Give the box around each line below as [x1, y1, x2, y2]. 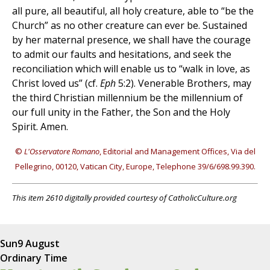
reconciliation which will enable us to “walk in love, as [12, 62, 250, 76]
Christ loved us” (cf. [12, 77, 100, 90]
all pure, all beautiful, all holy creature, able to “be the [12, 4, 254, 18]
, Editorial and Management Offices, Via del [99, 146, 256, 157]
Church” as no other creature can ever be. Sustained [12, 19, 247, 33]
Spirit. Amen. [12, 120, 68, 134]
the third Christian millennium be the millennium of [12, 91, 243, 105]
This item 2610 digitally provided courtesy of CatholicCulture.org [12, 192, 237, 204]
